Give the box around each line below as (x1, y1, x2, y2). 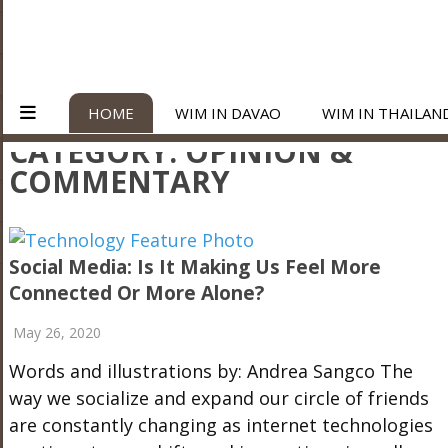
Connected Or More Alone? (8, 280, 264, 306)
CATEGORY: (8, 131, 185, 172)
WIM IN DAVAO (175, 103, 281, 123)
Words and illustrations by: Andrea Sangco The (8, 359, 413, 383)
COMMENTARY (8, 161, 230, 202)
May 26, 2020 (12, 323, 101, 342)
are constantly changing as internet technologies (8, 413, 433, 437)
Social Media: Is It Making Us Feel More (8, 254, 381, 280)
